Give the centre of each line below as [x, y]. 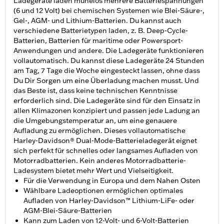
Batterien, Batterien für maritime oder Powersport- [98, 41]
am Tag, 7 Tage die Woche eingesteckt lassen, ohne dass [107, 71]
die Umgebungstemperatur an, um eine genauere [95, 121]
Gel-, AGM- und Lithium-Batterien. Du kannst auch [97, 21]
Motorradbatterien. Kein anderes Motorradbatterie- [100, 161]
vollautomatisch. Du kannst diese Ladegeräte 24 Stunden [109, 61]
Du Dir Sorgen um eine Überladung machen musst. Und [106, 81]
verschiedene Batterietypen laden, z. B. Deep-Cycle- [101, 31]
